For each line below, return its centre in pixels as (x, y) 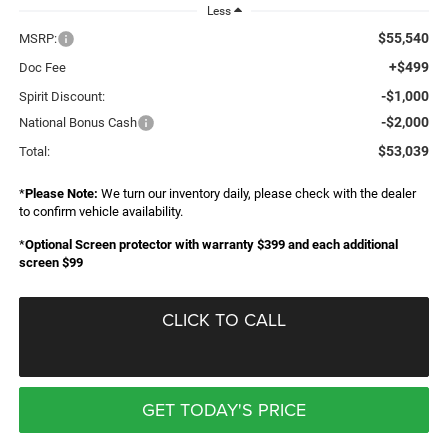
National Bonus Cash (77, 122)
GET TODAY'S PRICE (224, 409)
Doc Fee (42, 67)
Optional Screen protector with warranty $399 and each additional (211, 244)
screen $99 (50, 262)
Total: (34, 151)
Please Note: (61, 193)
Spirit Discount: (61, 96)
